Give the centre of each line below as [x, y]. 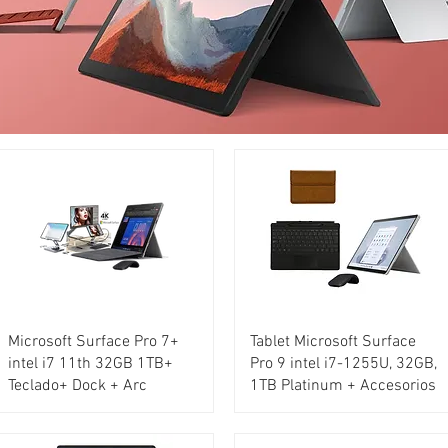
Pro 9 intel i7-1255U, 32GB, [343, 363]
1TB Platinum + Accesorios [342, 385]
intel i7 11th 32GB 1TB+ [90, 363]
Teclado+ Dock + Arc [77, 385]
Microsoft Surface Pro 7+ [93, 341]
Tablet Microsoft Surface [332, 341]
